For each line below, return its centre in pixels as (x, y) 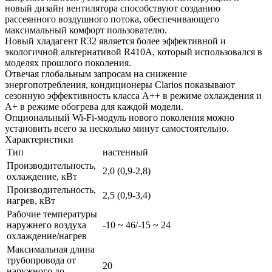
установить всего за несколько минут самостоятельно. (117, 128)
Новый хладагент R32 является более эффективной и (115, 41)
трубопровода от (41, 260)
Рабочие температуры (52, 214)
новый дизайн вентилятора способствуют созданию (113, 8)
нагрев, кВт (31, 200)
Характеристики (39, 139)
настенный (125, 152)
